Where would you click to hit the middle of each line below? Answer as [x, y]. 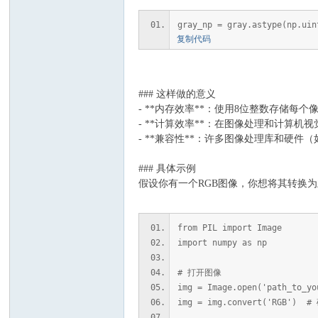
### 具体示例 [168, 169]
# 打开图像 [200, 273]
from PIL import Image [230, 228]
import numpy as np [223, 243]
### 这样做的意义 [177, 94]
